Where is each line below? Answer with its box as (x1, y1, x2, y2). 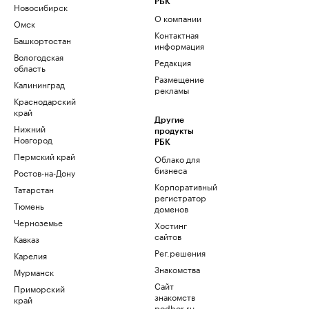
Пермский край (14, 149, 75, 163)
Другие (154, 116, 184, 125)
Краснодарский (14, 94, 76, 108)
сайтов (154, 229, 181, 243)
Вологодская (14, 50, 63, 63)
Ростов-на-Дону (14, 166, 75, 179)
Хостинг (154, 218, 187, 232)
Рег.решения (154, 246, 206, 259)
